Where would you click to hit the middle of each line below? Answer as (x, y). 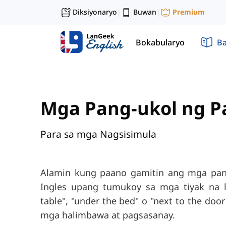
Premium (189, 12)
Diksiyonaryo (95, 12)
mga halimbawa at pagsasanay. (108, 215)
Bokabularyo (160, 42)
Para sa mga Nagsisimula (98, 134)
